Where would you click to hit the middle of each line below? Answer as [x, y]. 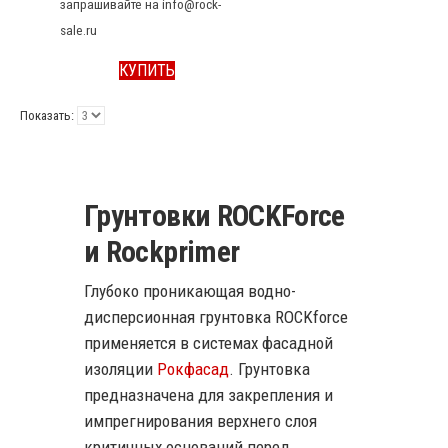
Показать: [47, 115]
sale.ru [78, 30]
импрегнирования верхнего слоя [200, 420]
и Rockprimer [162, 252]
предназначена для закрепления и [208, 394]
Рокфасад [193, 368]
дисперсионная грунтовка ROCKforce [216, 316]
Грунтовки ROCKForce [214, 216]
